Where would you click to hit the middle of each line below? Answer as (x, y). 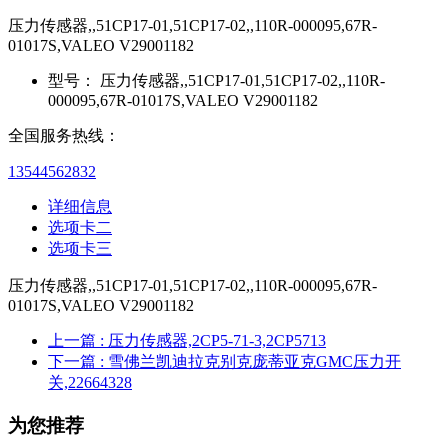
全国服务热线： (64, 136)
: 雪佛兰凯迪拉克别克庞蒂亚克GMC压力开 (250, 362)
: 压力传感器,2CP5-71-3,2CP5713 (213, 341)
